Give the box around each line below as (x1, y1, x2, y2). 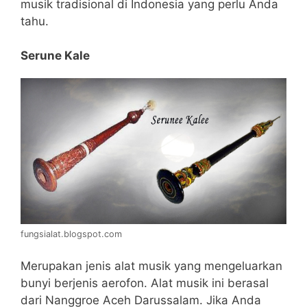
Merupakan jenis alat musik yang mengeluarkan (21, 259, 282, 273)
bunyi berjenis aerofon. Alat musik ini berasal (21, 276, 269, 291)
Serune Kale (21, 49, 90, 63)
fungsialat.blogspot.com (21, 228, 122, 239)
